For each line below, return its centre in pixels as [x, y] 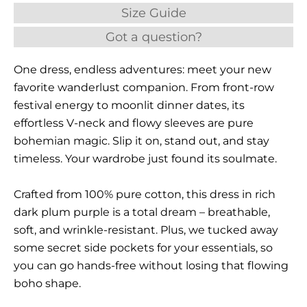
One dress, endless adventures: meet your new [143, 69]
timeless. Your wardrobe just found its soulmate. [146, 158]
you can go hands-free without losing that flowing [151, 265]
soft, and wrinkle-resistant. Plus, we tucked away [146, 230]
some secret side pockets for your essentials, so [144, 247]
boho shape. [48, 283]
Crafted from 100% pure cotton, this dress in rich [145, 194]
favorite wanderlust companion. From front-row [144, 87]
